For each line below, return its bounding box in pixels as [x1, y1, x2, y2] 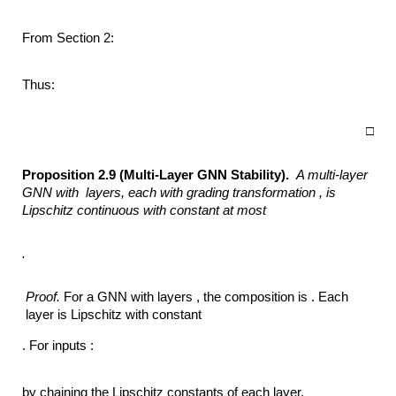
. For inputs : [22, 338, 95, 353]
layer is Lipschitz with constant [26, 308, 206, 323]
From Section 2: [22, 30, 118, 45]
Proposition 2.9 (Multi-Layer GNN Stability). [22, 167, 297, 182]
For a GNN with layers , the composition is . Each [60, 290, 349, 305]
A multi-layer [296, 167, 369, 182]
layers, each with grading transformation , [86, 185, 324, 200]
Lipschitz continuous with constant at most [22, 202, 270, 217]
